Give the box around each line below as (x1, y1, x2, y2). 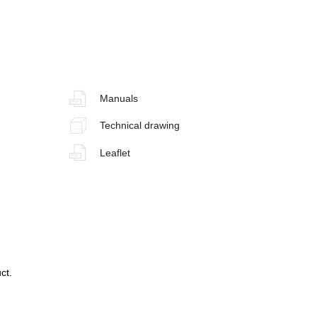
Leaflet (99, 146, 130, 158)
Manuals (99, 93, 138, 105)
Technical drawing (99, 120, 180, 132)
